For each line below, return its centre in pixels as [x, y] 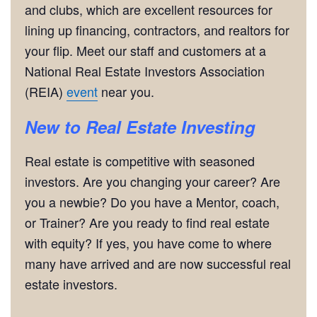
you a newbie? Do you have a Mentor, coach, [152, 201]
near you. [126, 91]
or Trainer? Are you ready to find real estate [147, 222]
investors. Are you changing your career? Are [152, 181]
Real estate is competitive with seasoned [140, 160]
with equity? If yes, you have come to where [148, 242]
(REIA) [46, 91]
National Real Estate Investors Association [145, 71]
